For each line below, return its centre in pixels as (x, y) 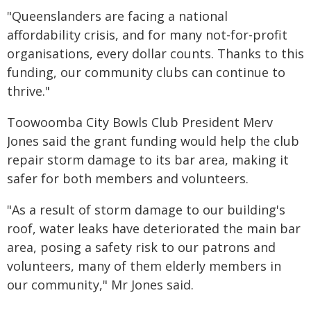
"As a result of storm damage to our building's (146, 210)
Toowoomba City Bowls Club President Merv (140, 122)
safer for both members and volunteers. (128, 178)
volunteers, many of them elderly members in (144, 266)
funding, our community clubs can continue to (146, 72)
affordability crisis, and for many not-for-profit (147, 35)
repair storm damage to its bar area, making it (148, 160)
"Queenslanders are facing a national (117, 16)
